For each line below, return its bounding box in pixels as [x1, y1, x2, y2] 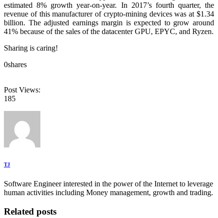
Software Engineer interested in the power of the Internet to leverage [4, 180, 213, 188]
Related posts [4, 206, 56, 217]
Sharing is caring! [4, 44, 58, 53]
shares [8, 60, 27, 69]
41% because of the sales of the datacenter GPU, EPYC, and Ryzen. [4, 27, 214, 36]
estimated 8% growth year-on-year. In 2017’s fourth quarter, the [4, 1, 214, 10]
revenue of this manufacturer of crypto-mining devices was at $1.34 [4, 10, 214, 18]
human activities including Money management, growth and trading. [4, 188, 213, 197]
